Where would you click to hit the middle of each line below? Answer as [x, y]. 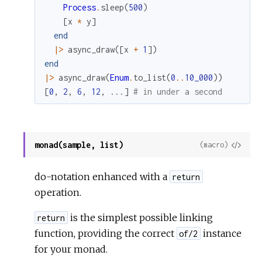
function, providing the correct [106, 233]
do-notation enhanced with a [102, 176]
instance [221, 233]
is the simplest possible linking [140, 217]
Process [80, 8]
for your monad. [71, 249]
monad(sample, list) [79, 145]
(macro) [214, 145]
